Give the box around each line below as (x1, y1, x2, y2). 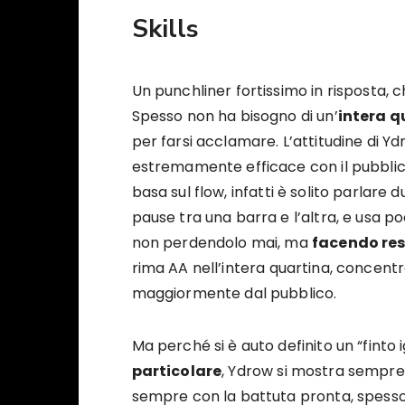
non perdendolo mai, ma (131, 232, 312, 254)
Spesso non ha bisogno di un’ (131, 106, 338, 127)
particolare (131, 361, 222, 382)
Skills (131, 12, 199, 47)
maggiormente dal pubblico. (131, 283, 337, 305)
